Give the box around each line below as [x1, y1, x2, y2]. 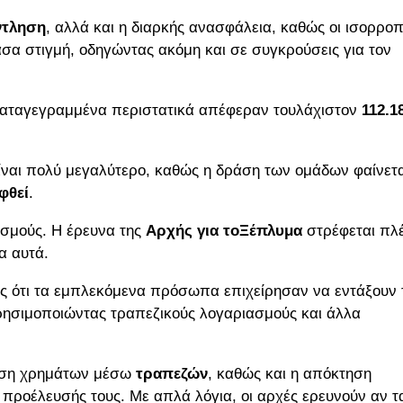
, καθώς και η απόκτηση [208, 365, 372, 383]
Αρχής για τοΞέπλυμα [146, 222, 302, 240]
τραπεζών [136, 365, 208, 383]
